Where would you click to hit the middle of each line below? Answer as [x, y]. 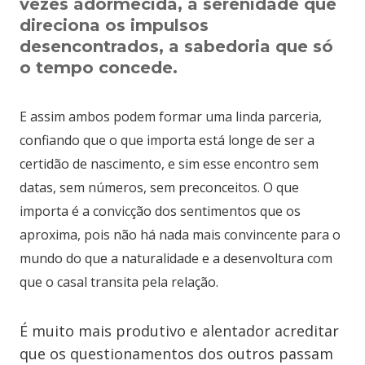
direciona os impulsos [114, 25]
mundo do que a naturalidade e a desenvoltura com [176, 258]
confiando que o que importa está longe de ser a [167, 140]
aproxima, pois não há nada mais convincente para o [180, 235]
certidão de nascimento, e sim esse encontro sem [169, 164]
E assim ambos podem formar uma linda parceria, [171, 117]
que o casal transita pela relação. [119, 282]
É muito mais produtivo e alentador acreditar [179, 331]
